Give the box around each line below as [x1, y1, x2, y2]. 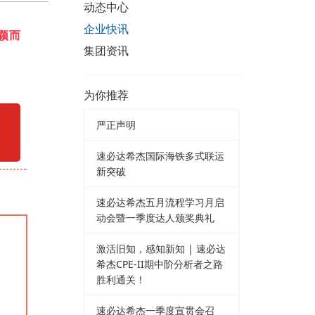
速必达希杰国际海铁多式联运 [96, 148, 224, 162]
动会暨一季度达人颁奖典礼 [96, 210, 214, 224]
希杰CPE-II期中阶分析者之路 [96, 257, 223, 271]
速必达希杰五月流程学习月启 [96, 195, 224, 209]
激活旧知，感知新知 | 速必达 [96, 241, 226, 255]
